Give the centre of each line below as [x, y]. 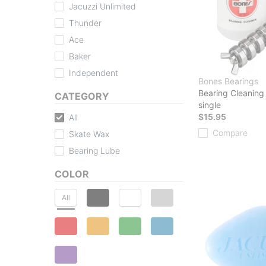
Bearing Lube [94, 150]
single [210, 104]
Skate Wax [89, 134]
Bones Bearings [228, 81]
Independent [94, 72]
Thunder [85, 23]
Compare [230, 132]
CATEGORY [82, 96]
